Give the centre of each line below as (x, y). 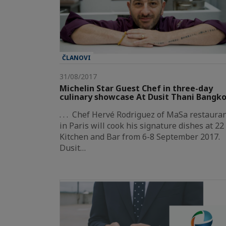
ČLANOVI (76, 58)
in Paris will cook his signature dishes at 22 (142, 126)
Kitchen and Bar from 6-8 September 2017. (142, 137)
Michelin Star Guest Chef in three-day (136, 89)
